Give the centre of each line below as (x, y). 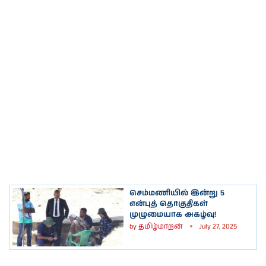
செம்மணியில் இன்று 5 (177, 193)
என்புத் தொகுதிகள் (169, 204)
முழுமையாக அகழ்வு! (173, 214)
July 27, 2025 (218, 226)
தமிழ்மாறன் (160, 226)
